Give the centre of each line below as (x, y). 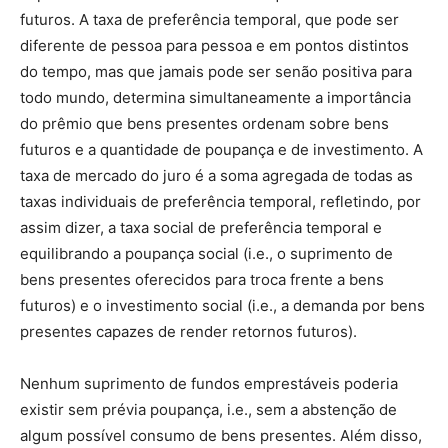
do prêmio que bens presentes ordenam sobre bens (204, 123)
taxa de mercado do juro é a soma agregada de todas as (216, 175)
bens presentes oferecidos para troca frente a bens (202, 279)
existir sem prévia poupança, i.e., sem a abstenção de (208, 409)
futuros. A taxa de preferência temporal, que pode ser (209, 19)
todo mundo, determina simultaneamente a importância (215, 97)
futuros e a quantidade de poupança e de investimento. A (221, 149)
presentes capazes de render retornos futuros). (188, 331)
